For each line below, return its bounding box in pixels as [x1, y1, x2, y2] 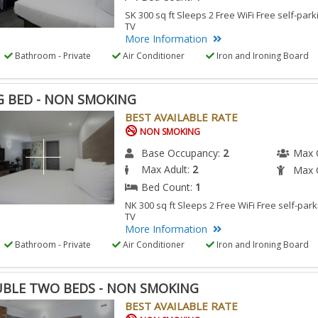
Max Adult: [141, 162, 193, 176]
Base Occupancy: [141, 146, 224, 160]
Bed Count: [141, 180, 196, 194]
